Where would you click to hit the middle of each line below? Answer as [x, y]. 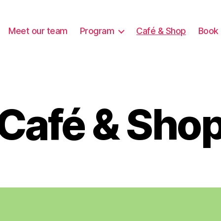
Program [97, 31]
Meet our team [38, 31]
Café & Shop [161, 31]
